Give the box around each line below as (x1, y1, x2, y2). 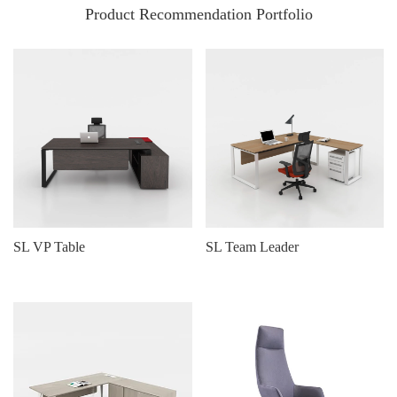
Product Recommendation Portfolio (84, 5, 313, 24)
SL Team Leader (205, 238, 299, 254)
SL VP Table (13, 238, 85, 254)
